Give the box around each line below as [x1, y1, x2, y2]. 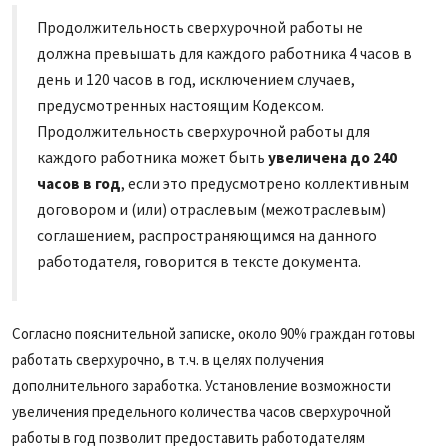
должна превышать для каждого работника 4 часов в [37, 43, 412, 63]
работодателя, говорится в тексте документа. [37, 251, 361, 271]
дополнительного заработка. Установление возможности [12, 375, 391, 395]
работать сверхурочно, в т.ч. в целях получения [12, 349, 324, 369]
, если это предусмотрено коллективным [121, 173, 409, 193]
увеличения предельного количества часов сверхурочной [12, 401, 391, 421]
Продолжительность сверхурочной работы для [37, 121, 370, 141]
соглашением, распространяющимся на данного [37, 225, 377, 245]
